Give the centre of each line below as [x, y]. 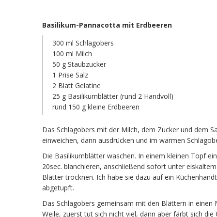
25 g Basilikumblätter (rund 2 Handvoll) [113, 96]
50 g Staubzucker [79, 64]
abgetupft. [58, 188]
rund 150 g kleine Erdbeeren [96, 107]
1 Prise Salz [70, 75]
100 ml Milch [72, 54]
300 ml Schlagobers [83, 43]
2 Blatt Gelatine [77, 85]
